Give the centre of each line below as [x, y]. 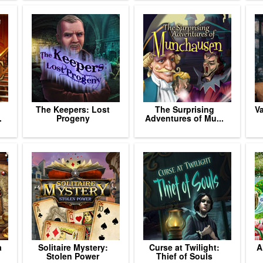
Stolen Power [73, 256]
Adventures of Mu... [184, 118]
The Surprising [184, 109]
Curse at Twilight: [184, 247]
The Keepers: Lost [73, 109]
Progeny [73, 118]
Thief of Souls [184, 256]
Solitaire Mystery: [73, 247]
